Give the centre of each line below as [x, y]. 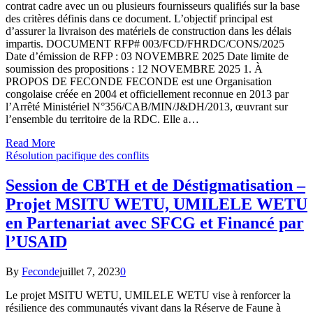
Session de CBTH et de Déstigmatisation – [155, 185]
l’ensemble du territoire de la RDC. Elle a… [102, 119]
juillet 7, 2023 [90, 271]
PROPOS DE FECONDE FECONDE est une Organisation [139, 81]
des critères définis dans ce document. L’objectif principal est [139, 18]
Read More [30, 143]
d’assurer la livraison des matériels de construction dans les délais [148, 31]
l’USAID [36, 241]
